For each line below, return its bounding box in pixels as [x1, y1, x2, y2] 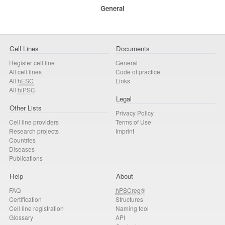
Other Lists [9, 103, 42, 113]
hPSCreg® [116, 186, 145, 195]
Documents [116, 43, 150, 53]
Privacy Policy [116, 108, 154, 117]
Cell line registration [9, 204, 64, 213]
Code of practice [116, 67, 160, 76]
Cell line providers [9, 117, 59, 126]
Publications [9, 153, 43, 162]
